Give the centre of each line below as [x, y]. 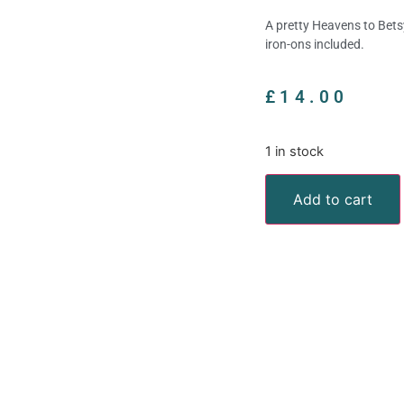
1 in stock [294, 151]
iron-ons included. [315, 44]
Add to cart [333, 199]
